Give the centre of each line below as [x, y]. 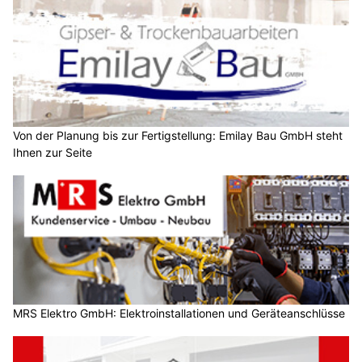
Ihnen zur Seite [53, 153]
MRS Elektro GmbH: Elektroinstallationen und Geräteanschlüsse [179, 313]
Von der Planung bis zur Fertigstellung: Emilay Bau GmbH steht [178, 136]
